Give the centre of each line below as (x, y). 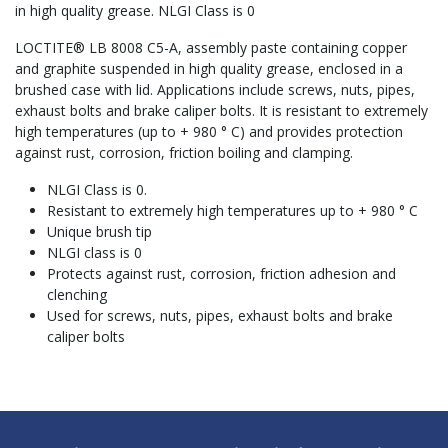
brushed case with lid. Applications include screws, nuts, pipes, (215, 90)
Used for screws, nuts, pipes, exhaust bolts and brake (220, 316)
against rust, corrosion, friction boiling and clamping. (184, 153)
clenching (77, 295)
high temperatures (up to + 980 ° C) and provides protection (209, 132)
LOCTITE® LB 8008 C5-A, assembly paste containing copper (211, 48)
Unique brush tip (99, 232)
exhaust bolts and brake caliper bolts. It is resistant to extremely (221, 111)
